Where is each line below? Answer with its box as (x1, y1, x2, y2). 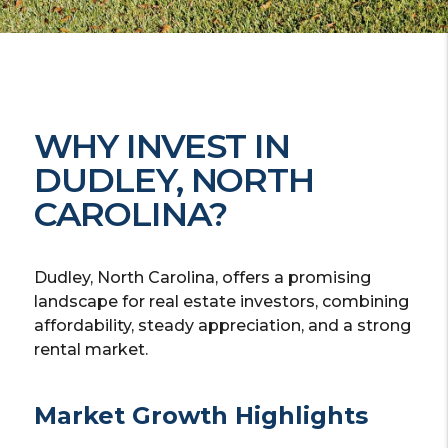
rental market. (34, 340, 149, 360)
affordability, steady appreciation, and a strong (34, 316, 412, 336)
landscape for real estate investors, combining (34, 292, 410, 312)
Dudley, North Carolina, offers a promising (34, 268, 372, 288)
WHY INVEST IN (34, 125, 291, 168)
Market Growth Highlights (34, 401, 369, 431)
